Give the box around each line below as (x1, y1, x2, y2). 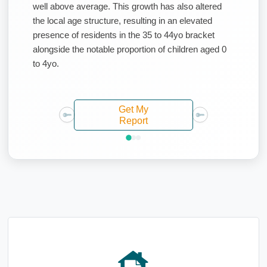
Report (119, 115, 148, 126)
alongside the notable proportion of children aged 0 (33, 44, 226, 54)
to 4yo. (33, 58, 59, 69)
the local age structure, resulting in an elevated (33, 15, 212, 26)
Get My (119, 104, 148, 114)
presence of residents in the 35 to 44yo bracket (33, 29, 215, 40)
